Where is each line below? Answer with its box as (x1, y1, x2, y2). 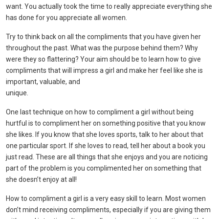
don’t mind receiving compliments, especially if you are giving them (6, 206, 211, 214)
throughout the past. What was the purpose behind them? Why (6, 44, 198, 52)
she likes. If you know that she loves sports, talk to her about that (6, 131, 203, 138)
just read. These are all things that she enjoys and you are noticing (6, 153, 208, 161)
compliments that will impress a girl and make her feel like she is (6, 66, 203, 74)
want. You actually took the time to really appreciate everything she (6, 2, 212, 10)
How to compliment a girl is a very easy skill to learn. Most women (6, 195, 206, 202)
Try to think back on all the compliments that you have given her (6, 33, 201, 41)
